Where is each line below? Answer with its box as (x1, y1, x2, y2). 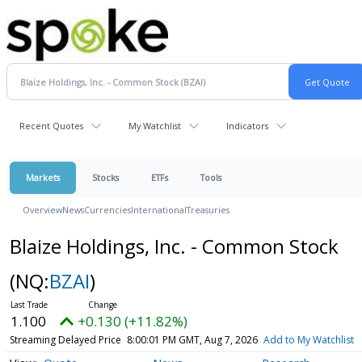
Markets (26, 171, 60, 183)
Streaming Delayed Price (9, 333, 121, 347)
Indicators (226, 120, 268, 132)
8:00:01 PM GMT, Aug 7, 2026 (126, 333, 258, 347)
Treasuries (187, 204, 229, 216)
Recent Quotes (19, 120, 83, 132)
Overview (23, 204, 62, 216)
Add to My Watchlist (263, 333, 354, 347)
